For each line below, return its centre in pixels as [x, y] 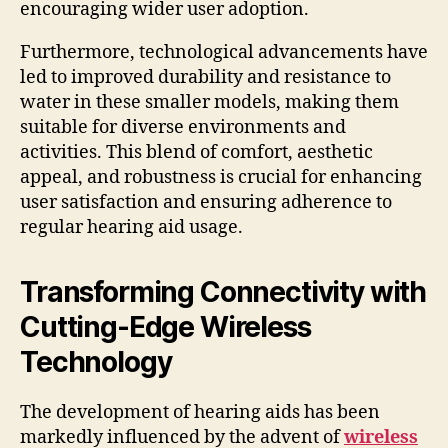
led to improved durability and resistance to [205, 77]
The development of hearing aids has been [200, 412]
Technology [96, 361]
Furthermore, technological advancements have [224, 52]
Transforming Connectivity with [223, 291]
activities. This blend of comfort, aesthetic [196, 152]
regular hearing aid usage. [131, 227]
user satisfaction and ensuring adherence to [206, 202]
